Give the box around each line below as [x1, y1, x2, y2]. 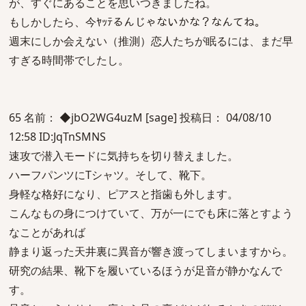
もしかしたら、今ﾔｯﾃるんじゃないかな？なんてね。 [9, 14, 266, 29]
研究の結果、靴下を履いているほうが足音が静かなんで [9, 263, 282, 278]
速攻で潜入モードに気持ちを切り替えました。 [9, 148, 238, 163]
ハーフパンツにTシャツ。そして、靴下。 [9, 167, 212, 182]
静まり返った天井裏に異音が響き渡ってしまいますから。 [9, 244, 293, 259]
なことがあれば [9, 225, 85, 240]
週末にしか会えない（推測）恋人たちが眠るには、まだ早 [9, 33, 293, 48]
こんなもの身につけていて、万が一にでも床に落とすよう [9, 206, 293, 221]
